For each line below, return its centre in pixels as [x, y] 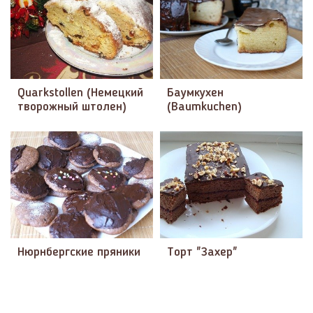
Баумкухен [195, 93]
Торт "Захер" [202, 252]
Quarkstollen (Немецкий [80, 93]
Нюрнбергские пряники [79, 252]
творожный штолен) [72, 107]
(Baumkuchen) [204, 107]
